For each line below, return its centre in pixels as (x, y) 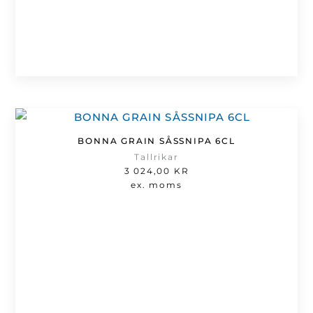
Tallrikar (156, 157)
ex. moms (156, 185)
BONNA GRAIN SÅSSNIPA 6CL (156, 141)
